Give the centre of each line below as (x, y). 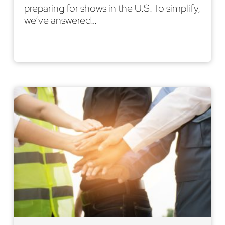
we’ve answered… (61, 20)
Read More (55, 45)
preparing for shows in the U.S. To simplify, (112, 8)
